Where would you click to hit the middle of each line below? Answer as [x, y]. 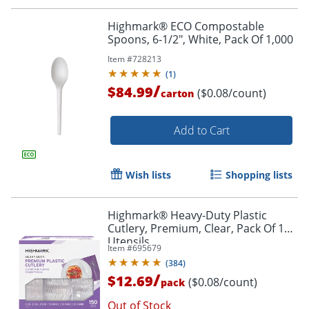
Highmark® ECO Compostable [186, 26]
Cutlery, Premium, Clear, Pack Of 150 [202, 228]
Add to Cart [201, 130]
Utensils [129, 241]
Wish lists [148, 175]
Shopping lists [259, 175]
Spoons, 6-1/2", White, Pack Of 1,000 [200, 39]
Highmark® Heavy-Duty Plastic [187, 215]
